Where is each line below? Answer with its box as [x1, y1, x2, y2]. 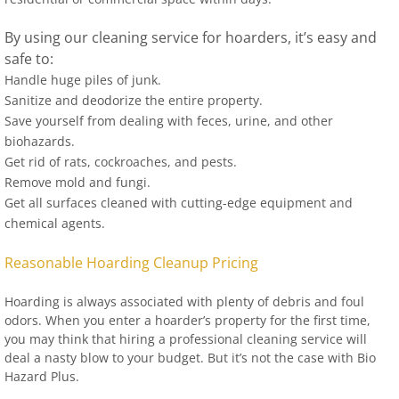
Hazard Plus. [4, 368, 79, 385]
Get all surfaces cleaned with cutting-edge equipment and [4, 194, 353, 211]
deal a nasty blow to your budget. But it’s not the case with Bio [4, 349, 376, 366]
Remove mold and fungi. [4, 174, 151, 191]
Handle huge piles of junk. [4, 71, 161, 88]
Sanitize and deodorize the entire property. [4, 92, 263, 109]
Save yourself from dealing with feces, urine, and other [4, 112, 333, 129]
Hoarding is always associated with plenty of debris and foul [4, 293, 364, 310]
